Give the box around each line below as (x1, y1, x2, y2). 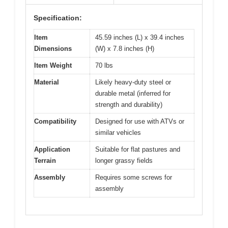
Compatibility (34, 117, 76, 125)
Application (34, 145, 70, 153)
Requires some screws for (95, 173, 172, 181)
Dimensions (34, 44, 72, 52)
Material (34, 78, 59, 86)
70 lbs (95, 61, 113, 69)
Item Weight (34, 61, 72, 69)
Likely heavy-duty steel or (95, 78, 171, 86)
